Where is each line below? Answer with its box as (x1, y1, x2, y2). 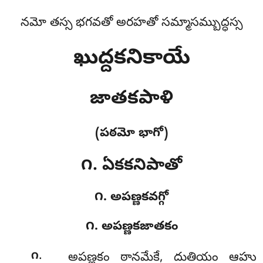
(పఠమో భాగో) (95, 125, 168, 142)
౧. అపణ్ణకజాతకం (85, 219, 178, 236)
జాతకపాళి (90, 87, 173, 112)
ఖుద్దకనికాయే (73, 45, 190, 73)
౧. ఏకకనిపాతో (81, 155, 182, 177)
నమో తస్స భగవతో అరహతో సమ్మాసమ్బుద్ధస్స (21, 15, 242, 32)
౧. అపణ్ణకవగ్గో (95, 190, 168, 207)
